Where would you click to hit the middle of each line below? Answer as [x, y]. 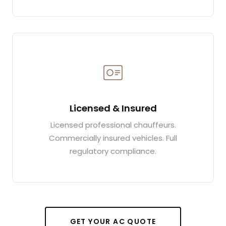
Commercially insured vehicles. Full [113, 138]
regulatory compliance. [113, 151]
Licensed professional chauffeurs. [113, 125]
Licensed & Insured [113, 108]
